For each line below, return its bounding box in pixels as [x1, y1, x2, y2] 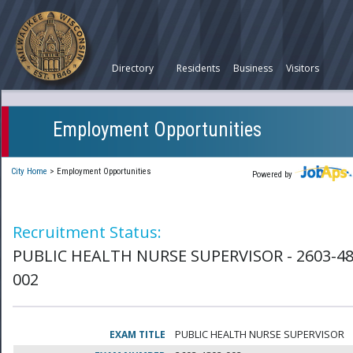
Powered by [252, 169, 295, 180]
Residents [176, 61, 220, 75]
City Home [11, 166, 47, 177]
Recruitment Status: [13, 221, 162, 243]
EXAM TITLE [110, 328, 165, 342]
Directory [112, 61, 154, 75]
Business [233, 61, 273, 75]
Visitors [286, 61, 319, 75]
